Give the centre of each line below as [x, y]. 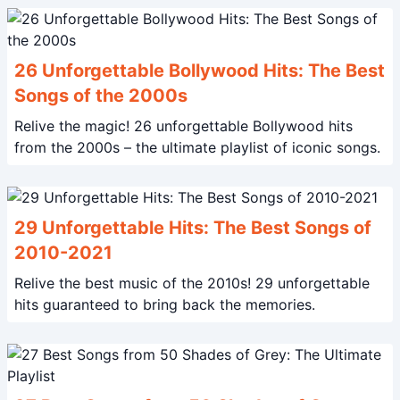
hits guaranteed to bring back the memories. [165, 304]
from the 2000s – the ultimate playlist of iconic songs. [197, 147]
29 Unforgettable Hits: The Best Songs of [193, 228]
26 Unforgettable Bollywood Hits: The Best [200, 71]
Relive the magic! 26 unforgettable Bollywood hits [74, 126]
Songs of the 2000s [101, 96]
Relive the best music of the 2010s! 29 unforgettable [135, 283]
